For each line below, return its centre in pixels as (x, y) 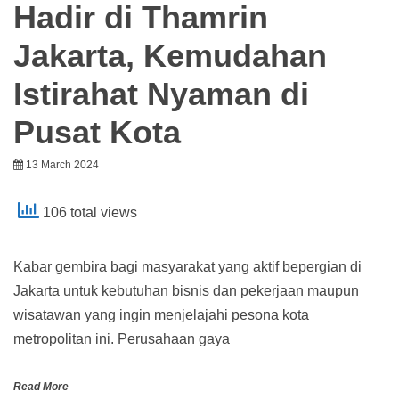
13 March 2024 (62, 165)
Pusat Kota (97, 133)
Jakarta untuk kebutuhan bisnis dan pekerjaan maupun (186, 291)
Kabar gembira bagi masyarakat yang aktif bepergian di (187, 267)
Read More (41, 387)
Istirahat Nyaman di (161, 94)
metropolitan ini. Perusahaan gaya (122, 339)
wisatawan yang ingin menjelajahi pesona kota (161, 315)
